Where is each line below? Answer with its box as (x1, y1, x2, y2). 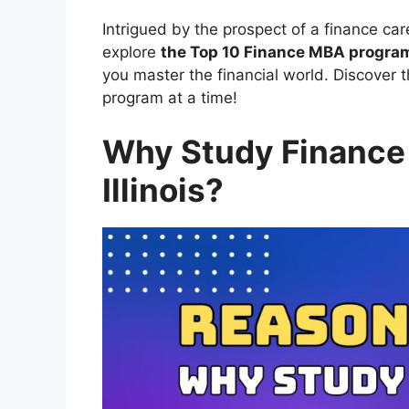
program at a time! (102, 88, 237, 107)
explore (102, 42, 161, 61)
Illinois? (102, 171, 224, 210)
